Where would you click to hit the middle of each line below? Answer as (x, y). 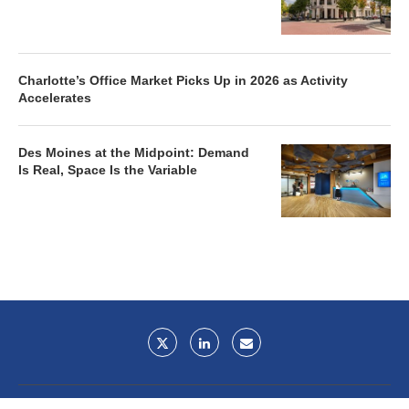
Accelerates (55, 98)
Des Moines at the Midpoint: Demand (134, 152)
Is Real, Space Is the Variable (108, 170)
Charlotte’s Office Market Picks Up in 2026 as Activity (183, 80)
